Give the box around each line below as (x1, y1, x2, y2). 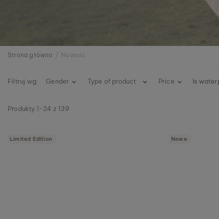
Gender (46, 77, 69, 86)
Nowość (61, 51, 86, 59)
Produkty (8, 105, 37, 112)
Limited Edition (10, 135, 52, 142)
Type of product (87, 77, 136, 86)
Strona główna (8, 51, 53, 59)
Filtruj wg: (8, 77, 39, 85)
